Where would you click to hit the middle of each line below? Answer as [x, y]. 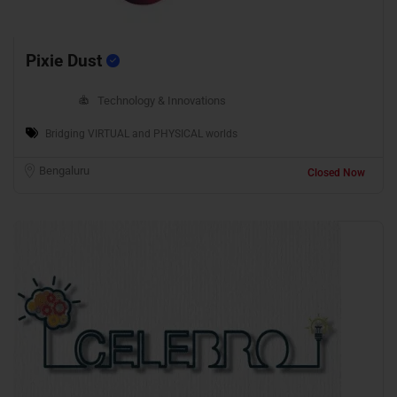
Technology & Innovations [162, 101]
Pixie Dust [66, 61]
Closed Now [336, 173]
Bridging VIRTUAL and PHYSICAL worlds [141, 134]
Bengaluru [64, 171]
